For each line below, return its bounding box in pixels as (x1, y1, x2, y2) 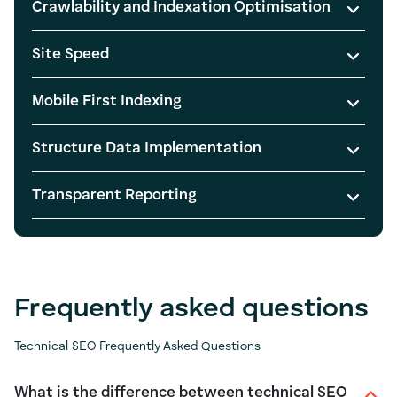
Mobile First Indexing (32, 93, 182, 109)
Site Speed (32, 46, 109, 62)
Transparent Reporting (32, 187, 197, 203)
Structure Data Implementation (32, 140, 261, 156)
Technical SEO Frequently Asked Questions (14, 339, 261, 353)
